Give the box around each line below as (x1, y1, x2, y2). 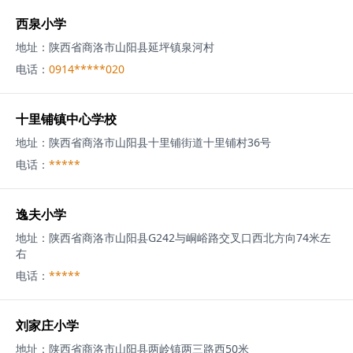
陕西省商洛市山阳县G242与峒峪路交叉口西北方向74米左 (49, 230, 331, 245)
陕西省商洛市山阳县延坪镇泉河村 (49, 39, 214, 54)
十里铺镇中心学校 (16, 110, 117, 128)
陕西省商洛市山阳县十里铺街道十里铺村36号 (49, 135, 271, 150)
